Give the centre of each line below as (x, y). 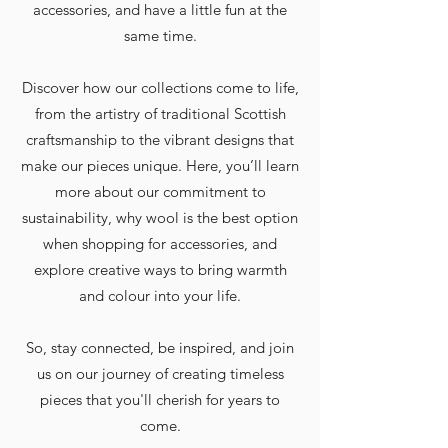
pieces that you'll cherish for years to (160, 399)
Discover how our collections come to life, (160, 87)
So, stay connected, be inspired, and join (160, 347)
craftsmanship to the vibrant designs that (160, 139)
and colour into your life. (160, 295)
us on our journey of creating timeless (160, 373)
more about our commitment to (160, 191)
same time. (160, 35)
